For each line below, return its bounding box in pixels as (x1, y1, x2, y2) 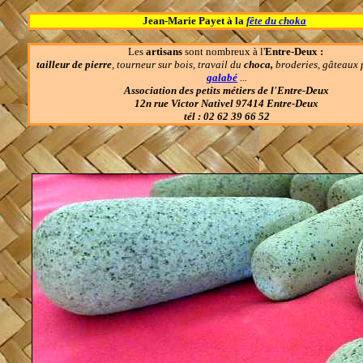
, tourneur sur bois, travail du (112, 58, 244, 70)
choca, (244, 58, 273, 70)
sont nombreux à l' (182, 45, 265, 58)
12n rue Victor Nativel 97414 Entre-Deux (135, 97, 319, 109)
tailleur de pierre (36, 58, 112, 70)
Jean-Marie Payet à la (143, 15, 244, 27)
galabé (207, 71, 237, 83)
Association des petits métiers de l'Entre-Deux (124, 84, 330, 96)
